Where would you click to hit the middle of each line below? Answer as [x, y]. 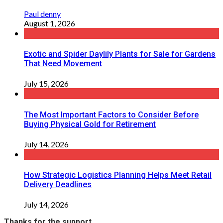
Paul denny [42, 13]
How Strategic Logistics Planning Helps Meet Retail [118, 175]
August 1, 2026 [50, 23]
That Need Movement [63, 64]
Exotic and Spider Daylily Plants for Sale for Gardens [120, 54]
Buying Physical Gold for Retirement [90, 124]
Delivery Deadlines [58, 185]
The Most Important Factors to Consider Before [111, 114]
